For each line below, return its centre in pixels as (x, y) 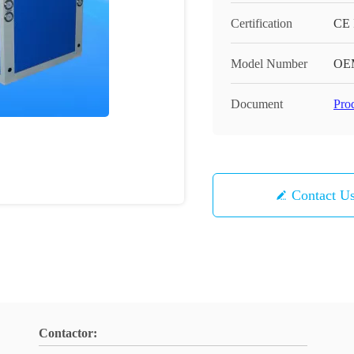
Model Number (269, 64)
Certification (262, 23)
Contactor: (68, 333)
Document (257, 104)
